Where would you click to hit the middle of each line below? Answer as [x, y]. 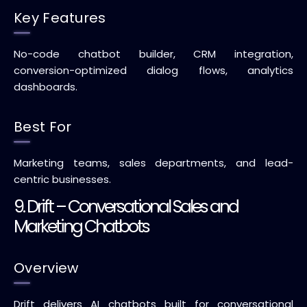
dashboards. [46, 87]
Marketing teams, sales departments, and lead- [153, 163]
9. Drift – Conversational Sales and [126, 207]
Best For [43, 127]
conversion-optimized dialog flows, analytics [153, 70]
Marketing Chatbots [81, 226]
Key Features [60, 18]
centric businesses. [62, 179]
